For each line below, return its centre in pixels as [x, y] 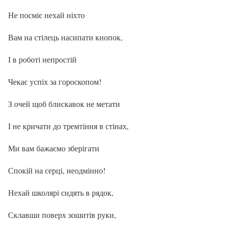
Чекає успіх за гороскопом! [55, 81]
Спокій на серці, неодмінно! [57, 170]
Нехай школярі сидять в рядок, [61, 192]
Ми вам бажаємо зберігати [54, 148]
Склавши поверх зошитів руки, [62, 214]
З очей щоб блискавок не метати [64, 103]
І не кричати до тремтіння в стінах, [68, 126]
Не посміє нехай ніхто [46, 15]
